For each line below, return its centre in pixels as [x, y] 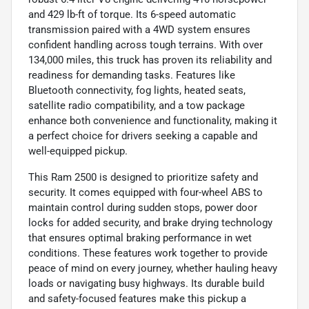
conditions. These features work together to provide [148, 253]
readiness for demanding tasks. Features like [132, 75]
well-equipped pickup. [78, 151]
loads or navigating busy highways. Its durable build [146, 283]
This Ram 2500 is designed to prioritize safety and [143, 177]
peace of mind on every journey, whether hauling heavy [153, 268]
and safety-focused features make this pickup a [137, 298]
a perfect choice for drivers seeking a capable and [143, 136]
